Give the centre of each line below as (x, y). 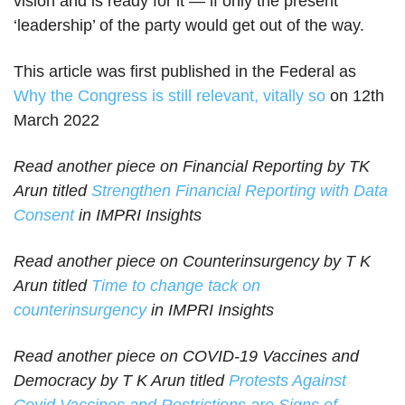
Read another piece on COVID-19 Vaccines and (186, 357)
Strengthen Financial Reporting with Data (240, 191)
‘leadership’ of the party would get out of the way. (189, 26)
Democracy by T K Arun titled (121, 381)
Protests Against (287, 381)
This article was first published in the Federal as (185, 72)
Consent (44, 216)
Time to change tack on (176, 286)
